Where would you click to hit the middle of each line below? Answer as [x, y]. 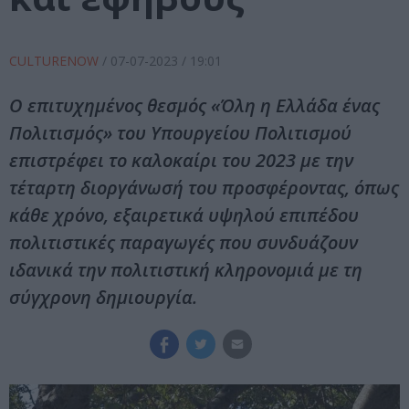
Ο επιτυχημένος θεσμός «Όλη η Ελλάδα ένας [194, 106]
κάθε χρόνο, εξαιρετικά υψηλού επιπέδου [184, 215]
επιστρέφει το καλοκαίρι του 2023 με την [181, 161]
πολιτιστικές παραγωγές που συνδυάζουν [184, 243]
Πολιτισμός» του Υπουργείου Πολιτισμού [180, 133]
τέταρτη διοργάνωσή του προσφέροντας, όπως [204, 188]
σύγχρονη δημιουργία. [103, 298]
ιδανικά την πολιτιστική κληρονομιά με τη [186, 270]
